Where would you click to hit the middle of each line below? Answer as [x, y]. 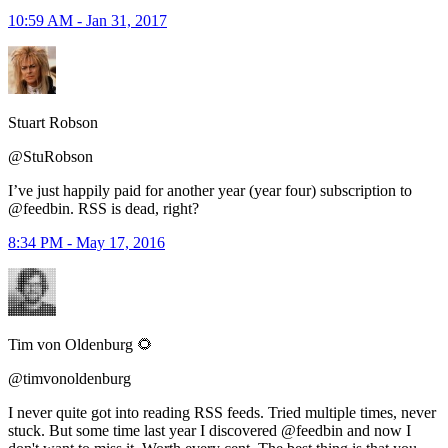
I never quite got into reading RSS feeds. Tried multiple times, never [222, 412]
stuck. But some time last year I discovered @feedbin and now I [209, 430]
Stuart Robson [53, 122]
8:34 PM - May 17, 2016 [86, 242]
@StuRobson [50, 156]
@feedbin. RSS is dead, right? [103, 208]
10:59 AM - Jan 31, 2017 [87, 20]
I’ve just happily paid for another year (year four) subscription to [210, 190]
